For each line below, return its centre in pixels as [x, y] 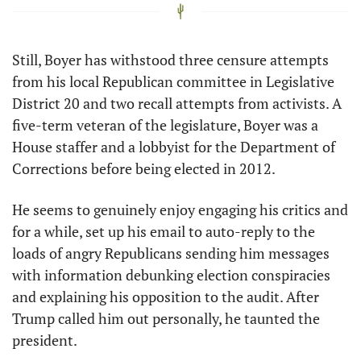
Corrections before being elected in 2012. [145, 168]
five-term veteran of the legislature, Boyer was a [165, 124]
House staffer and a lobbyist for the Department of [174, 146]
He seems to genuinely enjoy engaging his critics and [180, 209]
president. [46, 340]
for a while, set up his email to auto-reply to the [164, 231]
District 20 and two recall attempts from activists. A [177, 103]
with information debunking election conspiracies [171, 274]
